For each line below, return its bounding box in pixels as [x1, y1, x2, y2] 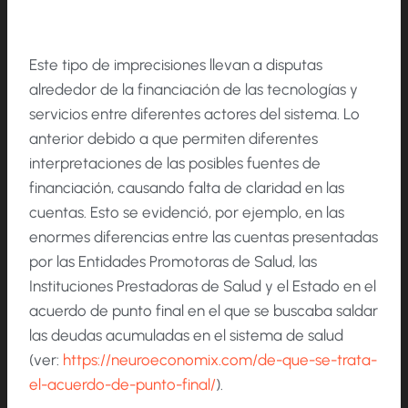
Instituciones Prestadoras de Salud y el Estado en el [29, 277, 376, 296]
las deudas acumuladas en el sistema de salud [29, 326, 343, 345]
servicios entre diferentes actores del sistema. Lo [29, 105, 360, 124]
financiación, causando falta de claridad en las [29, 178, 344, 198]
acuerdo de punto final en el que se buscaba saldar [29, 301, 378, 321]
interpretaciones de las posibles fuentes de [29, 154, 321, 173]
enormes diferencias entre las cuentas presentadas [29, 228, 378, 247]
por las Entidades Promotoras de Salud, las [29, 252, 317, 271]
